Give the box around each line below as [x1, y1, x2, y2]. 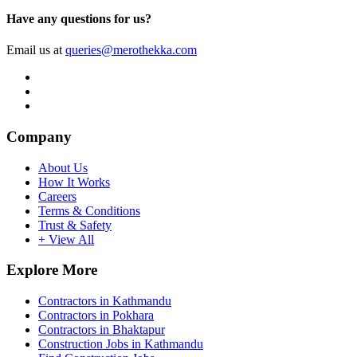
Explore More [6, 261, 97, 279]
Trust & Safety [38, 218, 112, 232]
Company [6, 128, 72, 145]
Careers [38, 189, 76, 203]
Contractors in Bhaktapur [38, 323, 165, 337]
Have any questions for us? [6, 12, 151, 26]
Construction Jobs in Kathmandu [38, 337, 203, 351]
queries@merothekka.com [65, 43, 197, 57]
